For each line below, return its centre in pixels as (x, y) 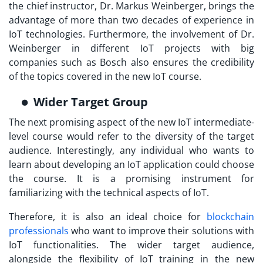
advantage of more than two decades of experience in (131, 20)
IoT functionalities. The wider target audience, (131, 245)
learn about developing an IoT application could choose (131, 165)
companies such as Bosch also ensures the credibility (131, 63)
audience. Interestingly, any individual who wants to (131, 151)
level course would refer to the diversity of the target (131, 136)
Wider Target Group (91, 102)
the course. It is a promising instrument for (131, 179)
